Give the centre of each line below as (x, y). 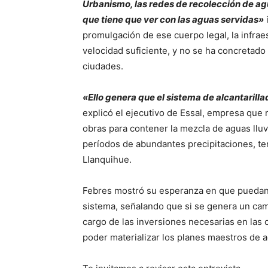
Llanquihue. (107, 160)
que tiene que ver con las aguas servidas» (173, 20)
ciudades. (103, 66)
